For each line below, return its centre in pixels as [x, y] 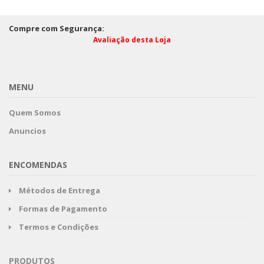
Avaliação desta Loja [132, 39]
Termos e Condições [59, 227]
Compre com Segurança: [57, 28]
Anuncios [27, 131]
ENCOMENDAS [38, 164]
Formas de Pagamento [63, 208]
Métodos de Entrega [60, 190]
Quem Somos [35, 112]
